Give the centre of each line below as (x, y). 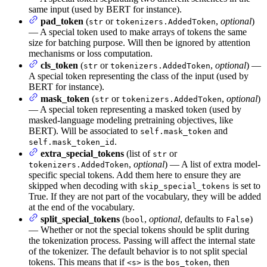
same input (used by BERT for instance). (105, 9)
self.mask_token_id (72, 142)
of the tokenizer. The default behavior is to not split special (138, 251)
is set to (245, 185)
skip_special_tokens (185, 186)
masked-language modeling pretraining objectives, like (131, 120)
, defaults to (203, 219)
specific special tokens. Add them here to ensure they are (135, 175)
